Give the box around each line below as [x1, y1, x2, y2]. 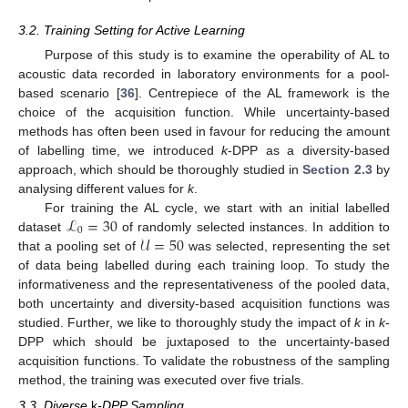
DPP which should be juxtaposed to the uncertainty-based [18, 333, 390, 349]
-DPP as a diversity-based [228, 142, 390, 158]
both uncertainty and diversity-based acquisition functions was [18, 295, 390, 311]
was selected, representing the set [184, 238, 390, 253]
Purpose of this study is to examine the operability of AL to [44, 46, 390, 62]
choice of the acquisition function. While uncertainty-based [18, 104, 390, 119]
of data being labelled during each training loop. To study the [18, 257, 390, 272]
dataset [18, 219, 66, 234]
